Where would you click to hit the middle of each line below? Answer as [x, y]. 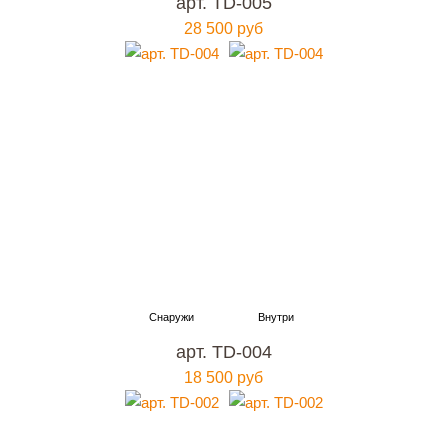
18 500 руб [224, 377]
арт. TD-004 [223, 352]
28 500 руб [224, 28]
